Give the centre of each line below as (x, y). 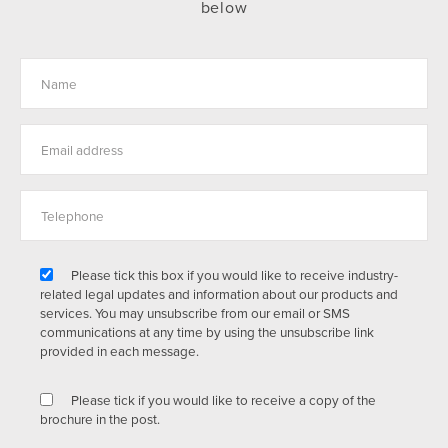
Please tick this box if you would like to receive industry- (234, 275)
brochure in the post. (100, 419)
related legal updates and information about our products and (219, 294)
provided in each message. (119, 351)
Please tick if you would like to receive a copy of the (223, 400)
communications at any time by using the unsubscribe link (207, 332)
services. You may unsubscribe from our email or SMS (195, 313)
